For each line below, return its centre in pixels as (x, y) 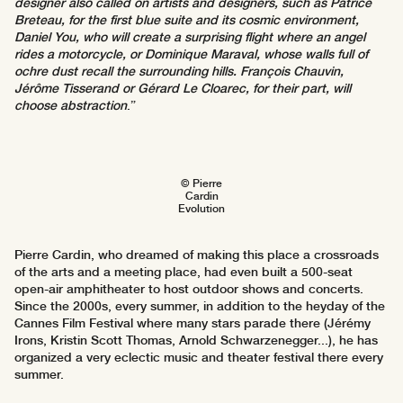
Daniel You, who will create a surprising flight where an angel (190, 37)
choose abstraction (71, 106)
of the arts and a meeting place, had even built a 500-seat (184, 272)
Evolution (201, 209)
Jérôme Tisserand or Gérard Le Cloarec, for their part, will (183, 89)
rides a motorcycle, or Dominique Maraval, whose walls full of (191, 54)
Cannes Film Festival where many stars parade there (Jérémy (193, 323)
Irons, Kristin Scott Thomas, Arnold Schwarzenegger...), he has (196, 340)
